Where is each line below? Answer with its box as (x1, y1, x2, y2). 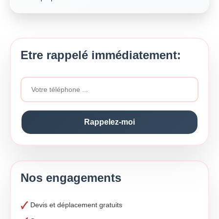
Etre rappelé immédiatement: (21, 48, 181, 62)
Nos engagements (21, 171, 121, 184)
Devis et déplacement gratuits (30, 201, 122, 209)
